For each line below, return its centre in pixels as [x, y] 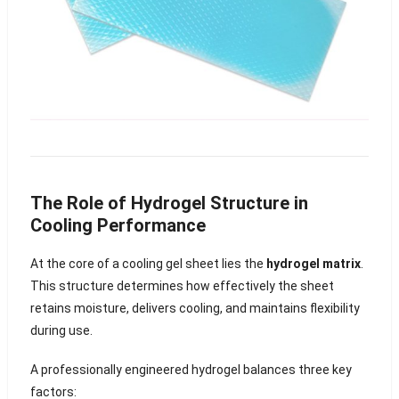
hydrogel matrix [313, 264]
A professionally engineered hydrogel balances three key [191, 369]
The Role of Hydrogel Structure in [169, 204]
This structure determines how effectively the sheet [182, 286]
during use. [61, 331]
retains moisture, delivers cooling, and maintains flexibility [195, 309]
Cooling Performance [118, 226]
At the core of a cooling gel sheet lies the [148, 264]
